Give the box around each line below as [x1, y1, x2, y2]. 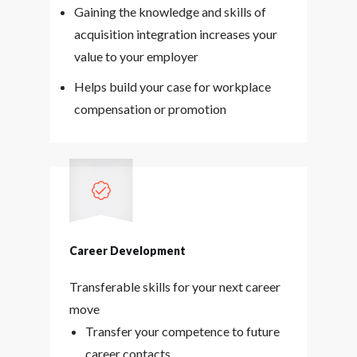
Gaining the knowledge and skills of [73, 4, 266, 19]
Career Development [69, 244, 186, 257]
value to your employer [73, 49, 198, 64]
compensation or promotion [73, 101, 226, 116]
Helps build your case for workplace [73, 79, 271, 94]
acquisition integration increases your [73, 26, 277, 41]
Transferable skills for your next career [69, 279, 280, 294]
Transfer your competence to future [84, 324, 280, 339]
